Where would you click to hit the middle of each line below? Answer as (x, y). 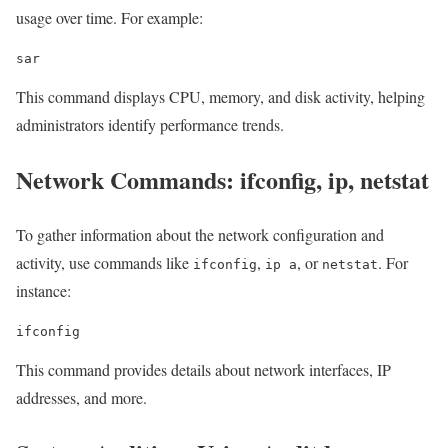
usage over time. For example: (109, 17)
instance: (43, 290)
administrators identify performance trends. (150, 124)
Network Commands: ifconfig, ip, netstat (222, 179)
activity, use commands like (104, 262)
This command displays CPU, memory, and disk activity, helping (220, 96)
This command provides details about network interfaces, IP (203, 369)
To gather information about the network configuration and (200, 234)
